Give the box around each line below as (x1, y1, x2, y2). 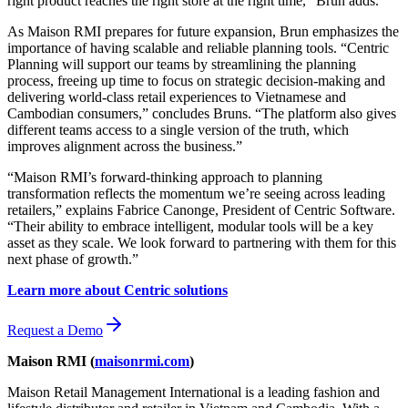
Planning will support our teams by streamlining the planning (7, 56, 356, 72)
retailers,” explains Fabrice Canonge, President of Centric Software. (7, 201, 395, 218)
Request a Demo (7, 321, 103, 338)
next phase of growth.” (7, 250, 138, 267)
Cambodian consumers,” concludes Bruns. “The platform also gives (7, 105, 396, 121)
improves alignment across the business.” (7, 138, 242, 154)
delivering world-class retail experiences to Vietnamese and (7, 88, 346, 105)
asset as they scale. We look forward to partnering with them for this (7, 234, 396, 250)
